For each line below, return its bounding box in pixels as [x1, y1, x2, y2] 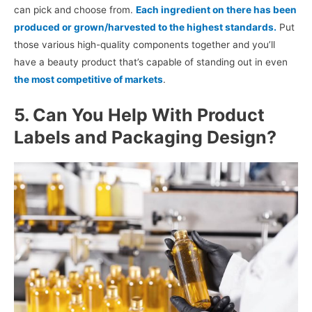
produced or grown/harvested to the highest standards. [14, 22, 276, 33]
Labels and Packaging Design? [14, 126, 276, 148]
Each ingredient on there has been [136, 4, 297, 16]
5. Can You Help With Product [14, 104, 265, 125]
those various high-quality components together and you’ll [14, 39, 275, 51]
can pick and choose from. [14, 4, 136, 16]
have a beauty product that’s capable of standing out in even [14, 56, 288, 68]
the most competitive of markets [14, 74, 163, 86]
